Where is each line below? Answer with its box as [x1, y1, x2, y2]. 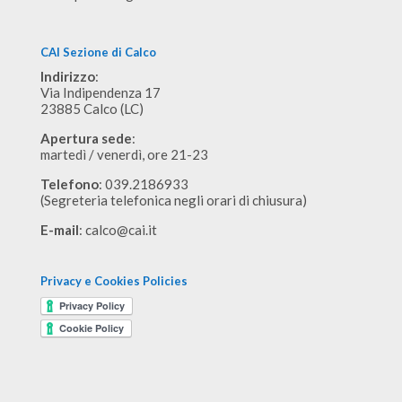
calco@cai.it [84, 221, 157, 238]
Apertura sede [39, 129, 132, 146]
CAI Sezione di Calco [39, 44, 156, 59]
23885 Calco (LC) [39, 100, 144, 117]
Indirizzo [39, 67, 95, 84]
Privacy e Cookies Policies [39, 274, 188, 289]
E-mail [39, 221, 79, 238]
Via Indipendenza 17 [39, 83, 161, 100]
